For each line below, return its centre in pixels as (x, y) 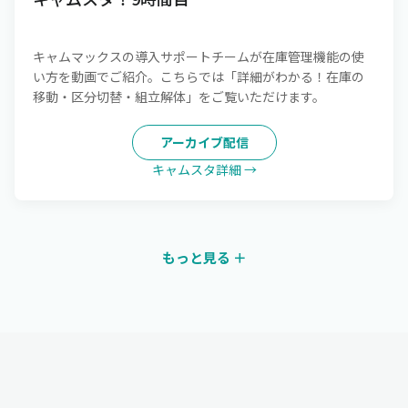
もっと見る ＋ (204, 257)
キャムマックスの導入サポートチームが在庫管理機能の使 (199, 56)
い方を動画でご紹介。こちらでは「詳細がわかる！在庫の (199, 76)
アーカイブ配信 (204, 142)
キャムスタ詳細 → (204, 169)
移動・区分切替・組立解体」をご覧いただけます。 (179, 97)
